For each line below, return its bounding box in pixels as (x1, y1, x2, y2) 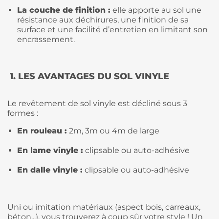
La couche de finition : (17, 5, 110, 15)
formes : (7, 108, 38, 118)
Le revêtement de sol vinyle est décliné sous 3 (7, 98, 187, 108)
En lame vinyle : (17, 145, 83, 155)
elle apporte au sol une (110, 5, 201, 15)
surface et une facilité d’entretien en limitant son (17, 24, 208, 34)
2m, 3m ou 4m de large (67, 126, 159, 135)
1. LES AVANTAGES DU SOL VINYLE (7, 70, 169, 82)
